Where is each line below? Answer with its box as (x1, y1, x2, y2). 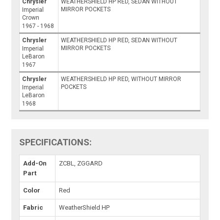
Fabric (23, 203, 44, 211)
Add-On (23, 159, 47, 167)
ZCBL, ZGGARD (59, 159, 103, 167)
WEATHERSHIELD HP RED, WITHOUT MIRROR (61, 75, 182, 82)
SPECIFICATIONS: (19, 137, 92, 147)
